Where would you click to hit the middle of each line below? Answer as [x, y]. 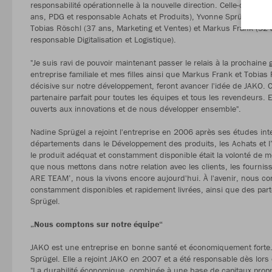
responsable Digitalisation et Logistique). [104, 40]
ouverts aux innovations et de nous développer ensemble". [136, 109]
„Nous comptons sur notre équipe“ [97, 224]
